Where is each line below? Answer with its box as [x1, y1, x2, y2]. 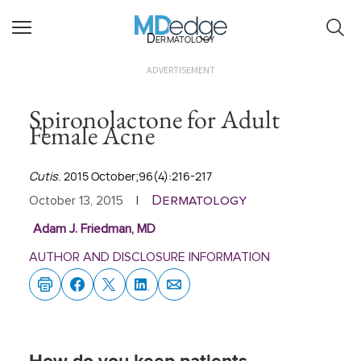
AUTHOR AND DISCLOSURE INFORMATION [29, 251, 270, 263]
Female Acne [29, 118, 155, 152]
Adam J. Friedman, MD [32, 222, 156, 235]
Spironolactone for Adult [29, 102, 280, 136]
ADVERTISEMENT [146, 64, 215, 76]
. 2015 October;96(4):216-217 [58, 168, 212, 184]
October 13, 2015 [29, 194, 123, 207]
